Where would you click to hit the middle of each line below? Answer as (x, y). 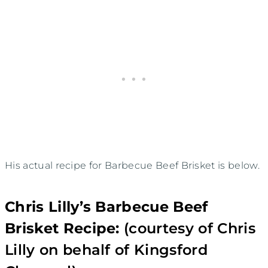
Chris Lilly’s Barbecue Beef (106, 207)
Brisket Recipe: (62, 229)
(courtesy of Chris (187, 229)
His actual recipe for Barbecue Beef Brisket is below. (132, 166)
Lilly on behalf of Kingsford (106, 250)
